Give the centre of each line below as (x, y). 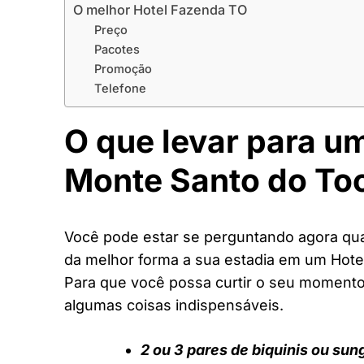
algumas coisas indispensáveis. (174, 305)
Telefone (120, 88)
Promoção (123, 69)
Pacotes (117, 49)
